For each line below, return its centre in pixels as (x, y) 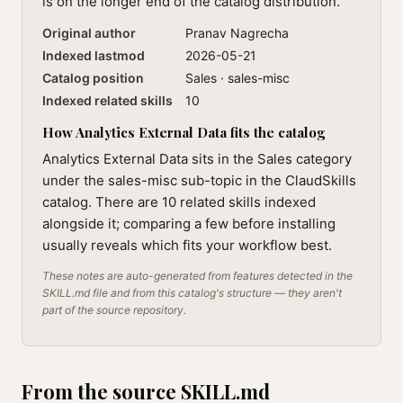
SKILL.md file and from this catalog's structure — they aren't (192, 293)
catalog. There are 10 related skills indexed (179, 202)
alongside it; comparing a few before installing (189, 224)
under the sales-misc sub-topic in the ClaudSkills (199, 180)
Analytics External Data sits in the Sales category (197, 159)
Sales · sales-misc (237, 78)
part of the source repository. (114, 310)
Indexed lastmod (94, 55)
